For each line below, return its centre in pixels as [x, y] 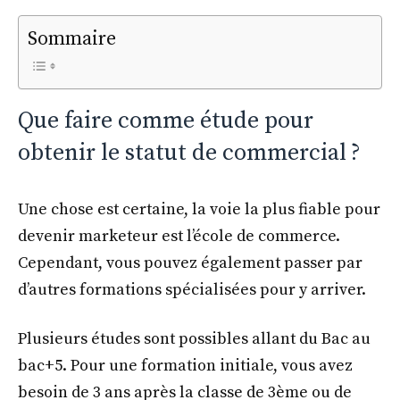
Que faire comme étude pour [166, 121]
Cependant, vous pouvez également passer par [190, 263]
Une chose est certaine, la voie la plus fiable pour [199, 210]
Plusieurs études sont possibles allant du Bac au [194, 339]
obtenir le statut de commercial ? [189, 154]
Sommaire [72, 39]
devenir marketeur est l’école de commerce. [179, 237]
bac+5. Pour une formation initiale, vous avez [185, 366]
